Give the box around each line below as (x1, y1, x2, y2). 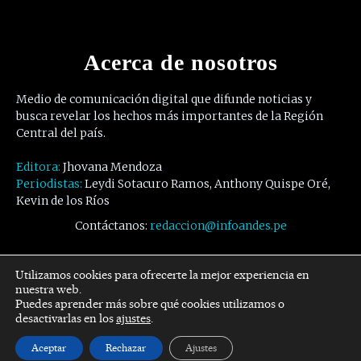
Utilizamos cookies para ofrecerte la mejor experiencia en (15, 268, 309, 282)
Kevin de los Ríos (16, 193, 110, 209)
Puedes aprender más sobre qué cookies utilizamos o (15, 297, 284, 311)
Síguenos (134, 261, 227, 287)
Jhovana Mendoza (63, 160, 162, 175)
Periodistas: (16, 176, 85, 192)
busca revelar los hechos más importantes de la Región (16, 109, 323, 124)
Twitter (173, 297, 211, 311)
